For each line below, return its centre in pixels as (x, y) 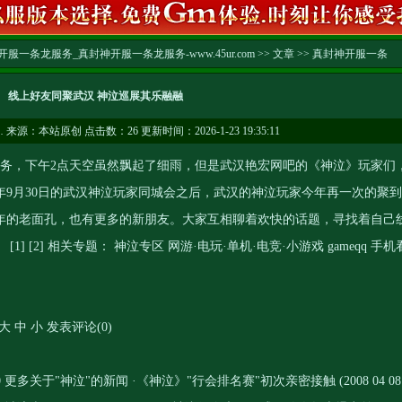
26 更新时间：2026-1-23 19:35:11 (203, 131)
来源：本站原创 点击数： (65, 131)
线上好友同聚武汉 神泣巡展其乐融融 (96, 96)
